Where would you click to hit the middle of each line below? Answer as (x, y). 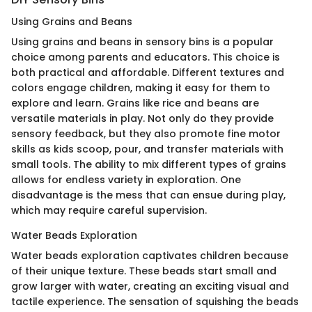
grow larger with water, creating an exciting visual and (150, 286)
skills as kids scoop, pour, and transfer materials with (147, 149)
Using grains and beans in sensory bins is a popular (142, 41)
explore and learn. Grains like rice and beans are (135, 103)
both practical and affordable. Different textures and (148, 72)
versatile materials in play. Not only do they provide (142, 118)
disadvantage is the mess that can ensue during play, (148, 195)
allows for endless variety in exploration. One (126, 179)
